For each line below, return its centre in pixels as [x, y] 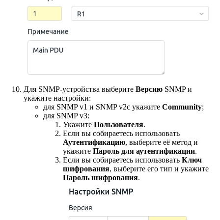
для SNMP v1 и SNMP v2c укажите [103, 107]
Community [182, 107]
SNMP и [177, 89]
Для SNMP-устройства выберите [80, 89]
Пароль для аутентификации [144, 151]
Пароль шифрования [100, 178]
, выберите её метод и [162, 142]
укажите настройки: [57, 98]
